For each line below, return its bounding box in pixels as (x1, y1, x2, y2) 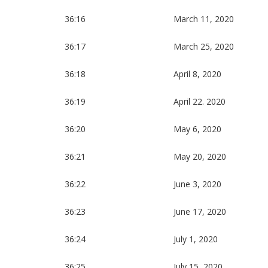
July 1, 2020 (173, 233, 218, 245)
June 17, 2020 (173, 206, 227, 218)
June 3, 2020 (173, 178, 222, 190)
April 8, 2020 (173, 68, 222, 80)
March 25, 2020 (173, 41, 234, 53)
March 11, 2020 (173, 13, 234, 25)
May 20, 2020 (173, 151, 227, 163)
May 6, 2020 (173, 123, 222, 135)
